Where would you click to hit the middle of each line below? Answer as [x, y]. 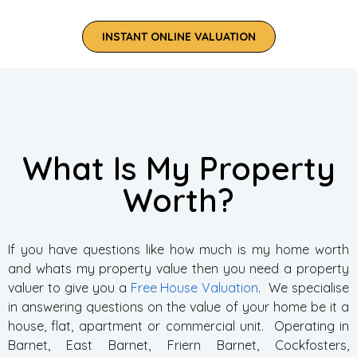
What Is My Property [178, 168]
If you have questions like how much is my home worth [178, 249]
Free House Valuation [194, 288]
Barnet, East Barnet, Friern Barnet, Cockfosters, [178, 345]
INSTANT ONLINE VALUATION [178, 37]
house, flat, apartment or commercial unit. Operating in [178, 326]
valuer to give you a [69, 288]
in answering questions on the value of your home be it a [178, 307]
